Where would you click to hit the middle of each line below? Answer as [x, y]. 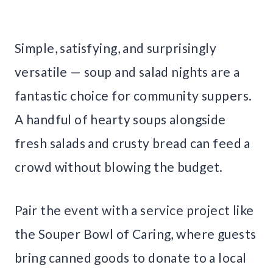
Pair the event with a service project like [134, 210]
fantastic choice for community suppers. [133, 96]
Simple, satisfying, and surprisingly [116, 48]
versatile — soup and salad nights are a [127, 72]
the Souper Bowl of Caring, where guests [136, 234]
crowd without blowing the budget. [119, 167]
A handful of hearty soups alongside [120, 119]
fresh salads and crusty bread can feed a [133, 143]
